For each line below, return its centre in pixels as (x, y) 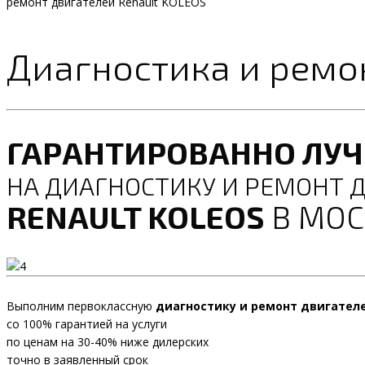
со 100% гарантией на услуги (87, 324)
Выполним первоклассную (81, 306)
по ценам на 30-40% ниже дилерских (108, 342)
